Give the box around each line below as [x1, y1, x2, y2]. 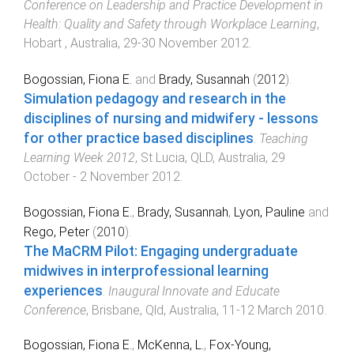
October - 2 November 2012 [24, 168, 180, 184]
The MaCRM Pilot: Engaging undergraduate [24, 243, 298, 259]
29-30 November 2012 [123, 36, 249, 51]
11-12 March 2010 [222, 302, 324, 318]
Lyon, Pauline [234, 204, 305, 220]
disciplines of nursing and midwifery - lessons [24, 110, 318, 126]
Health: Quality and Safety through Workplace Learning [24, 17, 317, 32]
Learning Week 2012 [24, 149, 135, 165]
